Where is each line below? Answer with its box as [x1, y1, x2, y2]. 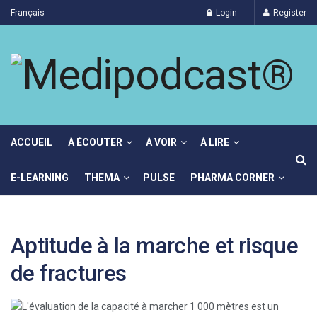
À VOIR [146, 137, 177, 148]
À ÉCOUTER [68, 137, 122, 148]
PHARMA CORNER [190, 172, 275, 183]
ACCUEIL [11, 137, 52, 148]
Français [11, 8, 45, 18]
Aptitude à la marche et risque [11, 233, 299, 260]
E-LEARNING [11, 172, 69, 183]
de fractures [11, 260, 127, 287]
